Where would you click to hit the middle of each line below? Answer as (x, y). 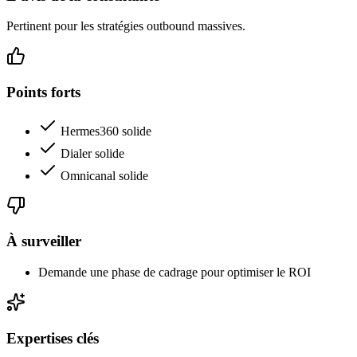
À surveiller (44, 241)
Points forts (43, 92)
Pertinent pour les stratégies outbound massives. (126, 26)
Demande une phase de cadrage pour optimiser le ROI (175, 273)
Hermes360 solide (106, 131)
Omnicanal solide (104, 175)
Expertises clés (53, 338)
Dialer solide (92, 153)
